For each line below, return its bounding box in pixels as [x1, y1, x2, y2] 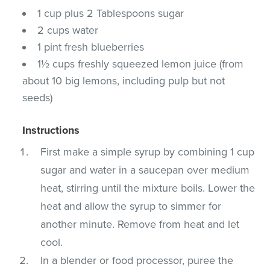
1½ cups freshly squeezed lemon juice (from [37, 57, 244, 71]
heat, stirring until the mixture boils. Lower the [40, 181, 256, 195]
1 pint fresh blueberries [37, 40, 145, 54]
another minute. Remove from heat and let [40, 217, 240, 231]
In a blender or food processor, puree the [40, 253, 234, 267]
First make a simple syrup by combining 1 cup [40, 145, 255, 159]
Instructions [22, 123, 80, 137]
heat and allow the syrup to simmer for [40, 199, 222, 213]
